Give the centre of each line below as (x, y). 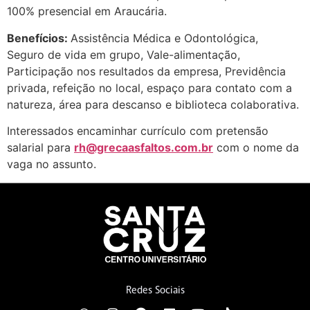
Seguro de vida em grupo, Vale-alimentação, (124, 54)
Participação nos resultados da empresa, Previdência (146, 71)
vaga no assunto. (52, 164)
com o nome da (256, 148)
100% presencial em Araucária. (89, 11)
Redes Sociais (155, 291)
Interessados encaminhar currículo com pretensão (138, 131)
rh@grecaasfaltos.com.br (144, 148)
